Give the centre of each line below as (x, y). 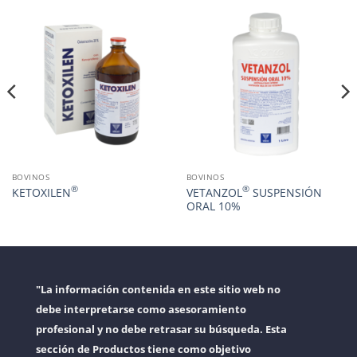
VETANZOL (214, 192)
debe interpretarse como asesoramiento (141, 309)
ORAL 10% (213, 206)
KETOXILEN (41, 192)
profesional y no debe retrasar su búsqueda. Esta (161, 329)
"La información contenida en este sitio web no (158, 289)
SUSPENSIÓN (285, 192)
